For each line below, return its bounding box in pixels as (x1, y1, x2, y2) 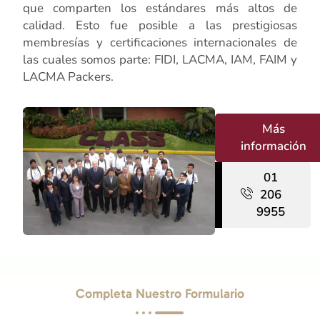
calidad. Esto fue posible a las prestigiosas (23, 16, 297, 34)
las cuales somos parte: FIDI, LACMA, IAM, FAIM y (23, 51, 297, 68)
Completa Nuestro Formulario (76, 286, 244, 302)
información (241, 138, 307, 155)
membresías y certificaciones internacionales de (23, 34, 297, 51)
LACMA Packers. (23, 68, 114, 85)
